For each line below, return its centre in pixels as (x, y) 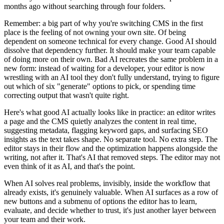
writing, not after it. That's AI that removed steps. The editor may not (112, 157)
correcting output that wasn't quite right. (66, 95)
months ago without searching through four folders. (85, 6)
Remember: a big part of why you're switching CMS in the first (103, 23)
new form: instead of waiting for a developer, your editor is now (104, 68)
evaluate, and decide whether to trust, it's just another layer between (110, 210)
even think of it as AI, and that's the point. (69, 166)
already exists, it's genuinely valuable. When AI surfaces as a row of (111, 192)
